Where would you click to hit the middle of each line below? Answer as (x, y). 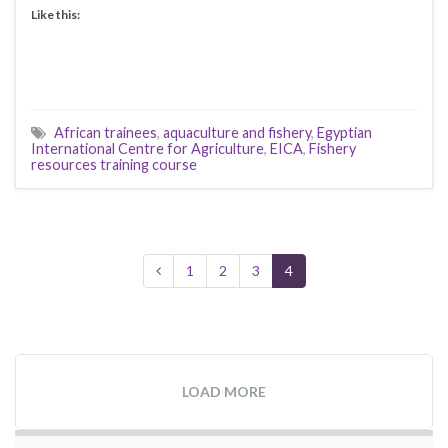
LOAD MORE (224, 391)
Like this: (55, 14)
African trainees (105, 132)
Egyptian (344, 132)
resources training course (114, 164)
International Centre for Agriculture (147, 148)
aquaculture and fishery (237, 132)
